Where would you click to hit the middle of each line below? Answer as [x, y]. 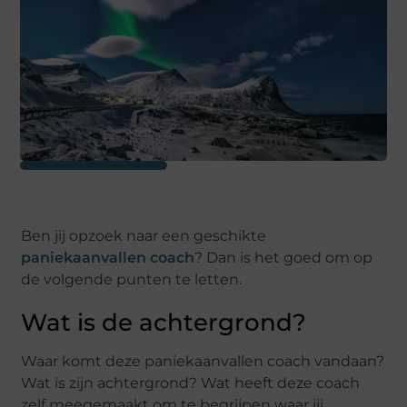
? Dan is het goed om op [284, 258]
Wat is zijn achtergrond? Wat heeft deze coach [191, 383]
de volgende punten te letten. [132, 280]
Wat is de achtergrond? [164, 323]
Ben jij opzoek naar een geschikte [144, 236]
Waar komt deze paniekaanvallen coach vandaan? [203, 362]
